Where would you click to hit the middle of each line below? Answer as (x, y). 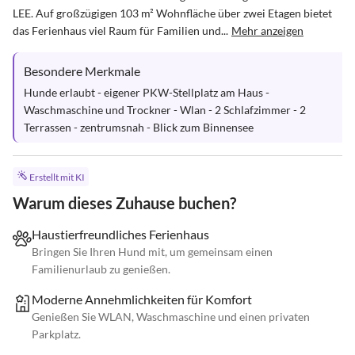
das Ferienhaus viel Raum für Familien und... (120, 31)
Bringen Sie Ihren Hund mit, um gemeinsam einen (152, 252)
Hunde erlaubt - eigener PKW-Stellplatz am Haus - (148, 92)
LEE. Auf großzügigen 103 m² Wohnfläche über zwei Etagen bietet (174, 13)
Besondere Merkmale (82, 71)
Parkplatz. (56, 334)
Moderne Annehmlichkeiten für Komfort (142, 300)
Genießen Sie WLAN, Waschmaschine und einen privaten (171, 317)
